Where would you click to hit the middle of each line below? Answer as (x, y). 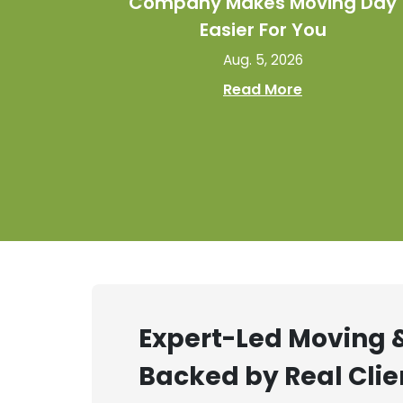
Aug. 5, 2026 (263, 59)
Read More (263, 89)
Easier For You (263, 29)
